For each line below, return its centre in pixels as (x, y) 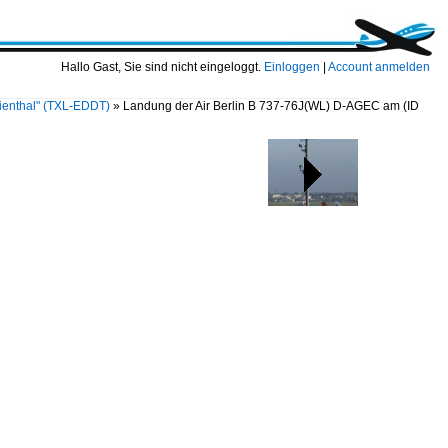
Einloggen (292, 67)
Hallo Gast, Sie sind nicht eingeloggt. (162, 67)
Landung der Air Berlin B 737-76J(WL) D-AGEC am (263, 106)
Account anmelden (379, 67)
